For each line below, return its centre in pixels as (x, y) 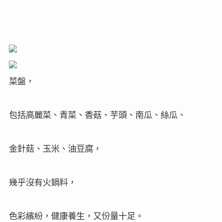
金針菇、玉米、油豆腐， (55, 148)
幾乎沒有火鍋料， (42, 182)
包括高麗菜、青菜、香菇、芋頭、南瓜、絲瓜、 (97, 114)
